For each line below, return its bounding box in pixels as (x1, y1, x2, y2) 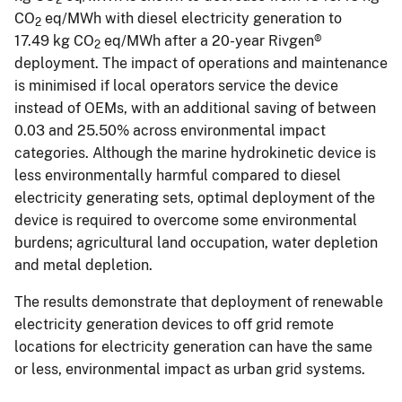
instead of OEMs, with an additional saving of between (14, 99, 376, 117)
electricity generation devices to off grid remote (14, 315, 334, 333)
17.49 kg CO (14, 31, 94, 49)
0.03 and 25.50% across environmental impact (14, 121, 326, 139)
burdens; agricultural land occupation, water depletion (14, 233, 378, 251)
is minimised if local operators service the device (14, 76, 338, 94)
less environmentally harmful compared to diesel (14, 166, 341, 184)
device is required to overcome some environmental (14, 211, 357, 229)
